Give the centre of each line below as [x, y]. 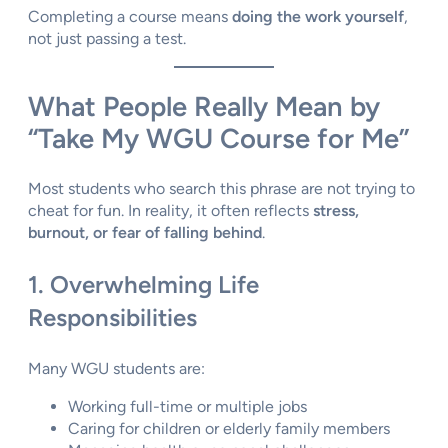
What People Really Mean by [204, 107]
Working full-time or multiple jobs [187, 407]
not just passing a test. [107, 39]
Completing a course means [130, 17]
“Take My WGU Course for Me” [218, 139]
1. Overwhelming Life [143, 285]
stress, [336, 211]
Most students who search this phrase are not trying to [221, 189]
